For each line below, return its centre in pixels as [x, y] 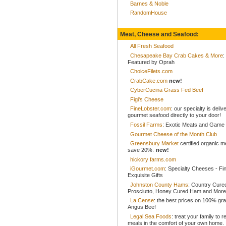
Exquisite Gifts [145, 175]
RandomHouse [149, 13]
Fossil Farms [146, 124]
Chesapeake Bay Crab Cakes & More [177, 55]
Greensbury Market [154, 144]
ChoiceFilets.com [151, 71]
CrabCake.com [149, 80]
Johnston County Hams [159, 184]
